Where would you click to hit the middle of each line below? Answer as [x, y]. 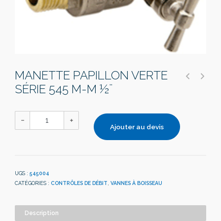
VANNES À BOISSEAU [136, 183]
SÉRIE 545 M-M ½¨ [64, 89]
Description [42, 213]
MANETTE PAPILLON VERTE [91, 75]
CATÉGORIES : [33, 183]
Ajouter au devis [137, 127]
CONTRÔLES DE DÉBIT [79, 183]
